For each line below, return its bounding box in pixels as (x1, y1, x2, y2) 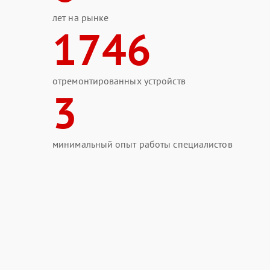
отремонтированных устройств (52, 75, 186, 87)
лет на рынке (52, 11, 109, 24)
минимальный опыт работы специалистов (52, 138, 233, 150)
